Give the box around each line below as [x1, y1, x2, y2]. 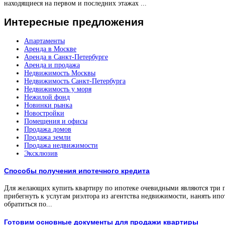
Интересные [4, 16, 69, 28]
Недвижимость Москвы [24, 69, 95, 77]
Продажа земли [24, 133, 71, 141]
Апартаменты [24, 37, 65, 45]
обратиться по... [4, 200, 52, 208]
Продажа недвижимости [24, 141, 98, 149]
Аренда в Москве [24, 45, 76, 53]
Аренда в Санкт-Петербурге [24, 53, 108, 61]
